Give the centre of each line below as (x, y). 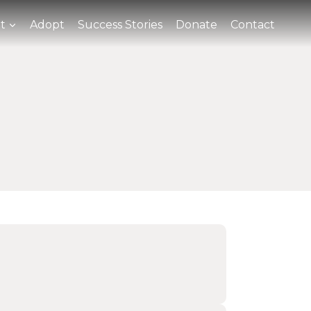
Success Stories (120, 24)
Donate (197, 24)
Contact (253, 24)
